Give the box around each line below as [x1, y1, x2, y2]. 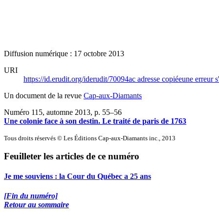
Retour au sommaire [4, 200, 69, 209]
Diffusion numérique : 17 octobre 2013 [4, 49, 124, 58]
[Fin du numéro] [4, 191, 58, 200]
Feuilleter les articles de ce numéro [4, 151, 139, 162]
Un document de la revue [4, 91, 84, 100]
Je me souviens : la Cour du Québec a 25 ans [4, 172, 151, 181]
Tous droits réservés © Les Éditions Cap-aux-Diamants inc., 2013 [4, 134, 175, 142]
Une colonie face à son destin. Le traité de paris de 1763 [4, 116, 186, 125]
